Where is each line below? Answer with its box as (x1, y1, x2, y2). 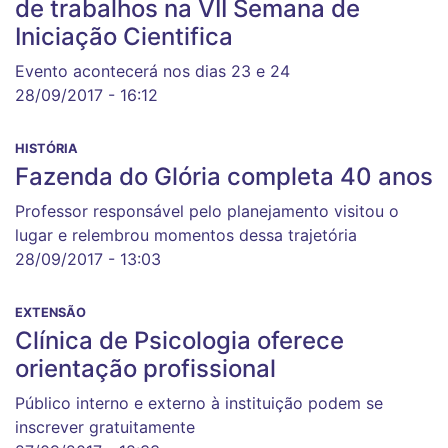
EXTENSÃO (15, 305, 86, 320)
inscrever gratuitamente (15, 417, 195, 437)
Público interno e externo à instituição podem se (15, 393, 383, 413)
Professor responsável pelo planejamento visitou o (15, 201, 399, 221)
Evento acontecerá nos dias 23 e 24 (15, 61, 290, 81)
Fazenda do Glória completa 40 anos (15, 162, 433, 191)
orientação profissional (15, 354, 276, 383)
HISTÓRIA (15, 141, 78, 156)
